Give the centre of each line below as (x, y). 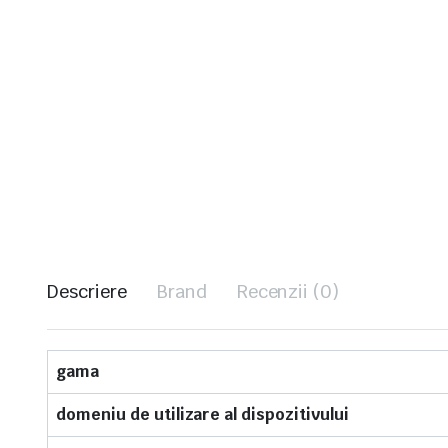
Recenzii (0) (288, 291)
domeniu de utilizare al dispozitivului (202, 414)
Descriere (87, 291)
